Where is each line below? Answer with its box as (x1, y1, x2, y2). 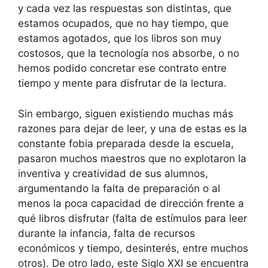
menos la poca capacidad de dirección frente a (18, 197, 244, 209)
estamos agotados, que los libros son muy (18, 32, 221, 44)
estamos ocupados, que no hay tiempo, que (18, 17, 229, 29)
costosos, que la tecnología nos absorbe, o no (18, 47, 239, 59)
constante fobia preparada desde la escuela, (18, 137, 234, 150)
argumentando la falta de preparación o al (18, 182, 220, 194)
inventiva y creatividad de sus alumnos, (18, 167, 208, 179)
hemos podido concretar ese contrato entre (18, 62, 227, 74)
